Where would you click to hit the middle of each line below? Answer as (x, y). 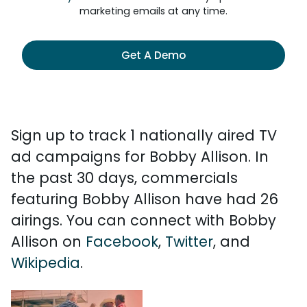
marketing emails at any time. (153, 11)
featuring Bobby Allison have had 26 (145, 199)
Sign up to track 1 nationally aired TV (144, 135)
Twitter (189, 242)
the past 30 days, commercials (124, 178)
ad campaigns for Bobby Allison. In (140, 157)
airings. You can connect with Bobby (144, 220)
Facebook (122, 242)
